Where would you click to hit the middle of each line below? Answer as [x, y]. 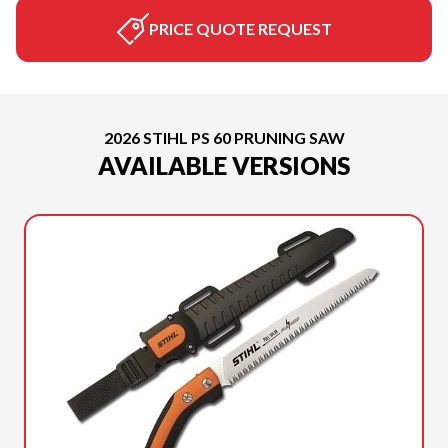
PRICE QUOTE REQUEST [240, 28]
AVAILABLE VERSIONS [224, 165]
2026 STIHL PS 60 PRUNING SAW [224, 137]
